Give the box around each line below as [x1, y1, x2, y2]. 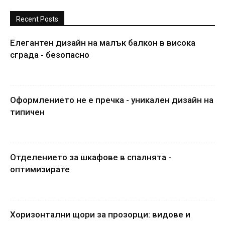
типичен [10, 106, 45, 117]
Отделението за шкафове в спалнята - [10, 152, 171, 162]
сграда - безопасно [10, 49, 89, 60]
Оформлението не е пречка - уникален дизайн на [10, 94, 213, 105]
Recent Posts [16, 15, 58, 23]
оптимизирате [10, 164, 70, 174]
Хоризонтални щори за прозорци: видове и [10, 209, 190, 219]
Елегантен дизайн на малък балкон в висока [10, 37, 195, 48]
